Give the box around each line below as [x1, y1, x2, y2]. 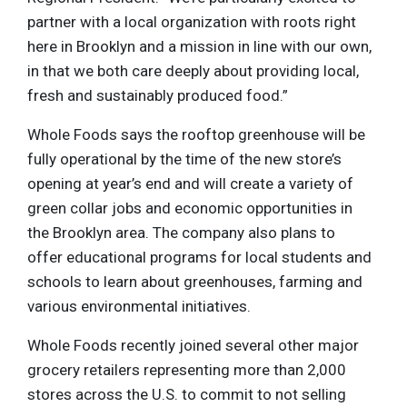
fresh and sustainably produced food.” [27, 86, 288, 105]
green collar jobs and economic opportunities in [27, 199, 352, 218]
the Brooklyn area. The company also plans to [27, 223, 335, 243]
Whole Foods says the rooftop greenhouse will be [27, 125, 365, 144]
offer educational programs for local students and [27, 248, 372, 267]
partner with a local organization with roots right [27, 13, 356, 32]
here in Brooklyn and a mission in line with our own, [27, 37, 372, 56]
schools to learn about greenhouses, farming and [27, 273, 362, 292]
